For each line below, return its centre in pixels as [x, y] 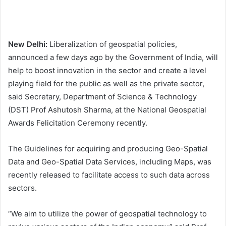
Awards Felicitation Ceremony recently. [79, 123]
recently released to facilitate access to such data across [109, 175]
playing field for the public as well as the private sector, [106, 84]
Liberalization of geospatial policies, [112, 44]
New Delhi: [28, 44]
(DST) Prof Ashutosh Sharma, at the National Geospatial [107, 110]
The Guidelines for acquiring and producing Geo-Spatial [108, 149]
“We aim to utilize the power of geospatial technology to [107, 214]
